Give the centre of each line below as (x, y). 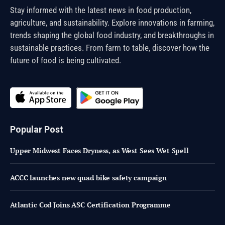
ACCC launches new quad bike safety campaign (88, 178)
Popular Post (37, 130)
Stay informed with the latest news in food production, (101, 10)
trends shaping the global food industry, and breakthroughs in (112, 35)
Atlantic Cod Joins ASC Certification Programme (90, 205)
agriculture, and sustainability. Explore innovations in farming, (112, 22)
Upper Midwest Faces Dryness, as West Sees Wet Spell (99, 151)
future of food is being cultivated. (66, 60)
